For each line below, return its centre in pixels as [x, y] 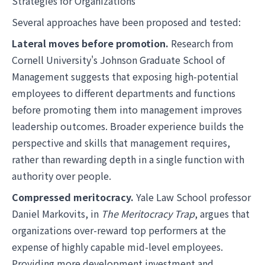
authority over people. [62, 176]
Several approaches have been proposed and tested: [126, 22]
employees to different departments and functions [124, 93]
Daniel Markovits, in [56, 214]
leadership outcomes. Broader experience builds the [128, 126]
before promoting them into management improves [127, 109]
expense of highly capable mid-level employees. [117, 247]
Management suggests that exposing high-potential [125, 76]
